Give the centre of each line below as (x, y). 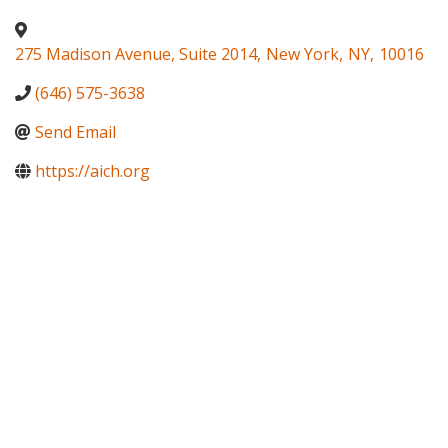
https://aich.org (92, 171)
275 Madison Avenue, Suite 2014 (136, 54)
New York (302, 54)
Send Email (75, 132)
